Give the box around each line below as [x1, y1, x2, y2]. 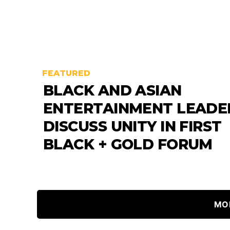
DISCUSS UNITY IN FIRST [43, 117, 222, 135]
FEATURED [42, 68, 90, 78]
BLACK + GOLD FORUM [43, 135, 213, 153]
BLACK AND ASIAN [43, 81, 182, 99]
